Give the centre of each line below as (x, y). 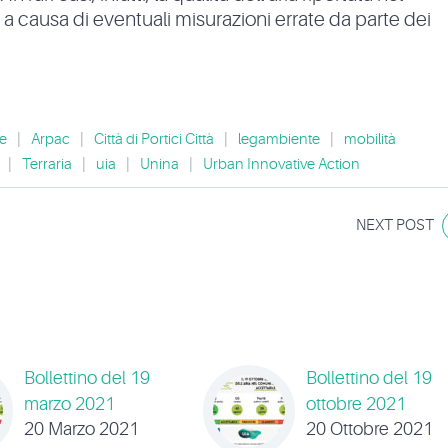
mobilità (370, 140)
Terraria (47, 165)
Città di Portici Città (154, 140)
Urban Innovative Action (281, 165)
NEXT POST (395, 226)
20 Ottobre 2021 (369, 429)
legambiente (279, 140)
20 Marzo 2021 (81, 429)
